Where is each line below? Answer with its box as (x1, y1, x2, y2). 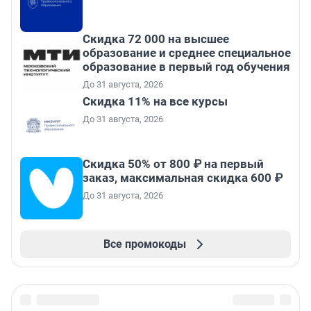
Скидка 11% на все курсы (83, 94, 228, 109)
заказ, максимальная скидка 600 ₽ (83, 171, 283, 185)
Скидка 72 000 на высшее (83, 32, 229, 47)
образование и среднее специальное (83, 46, 291, 60)
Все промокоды (103, 237, 186, 251)
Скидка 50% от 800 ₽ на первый (83, 157, 264, 171)
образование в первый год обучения (83, 60, 290, 74)
